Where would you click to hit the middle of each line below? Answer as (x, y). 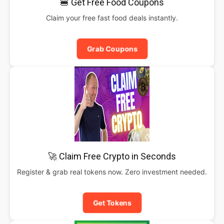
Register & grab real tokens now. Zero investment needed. (112, 171)
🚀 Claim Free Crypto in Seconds (112, 156)
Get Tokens (112, 202)
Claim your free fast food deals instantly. (112, 17)
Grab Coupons (112, 48)
